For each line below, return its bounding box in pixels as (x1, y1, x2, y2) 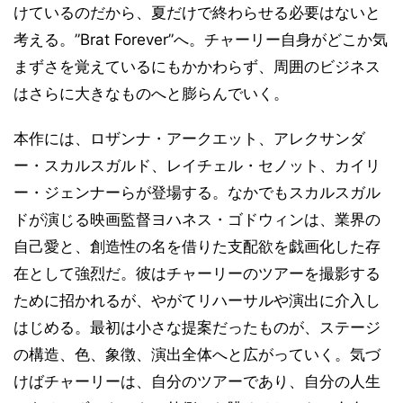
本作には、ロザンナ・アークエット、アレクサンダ (13, 130, 365, 148)
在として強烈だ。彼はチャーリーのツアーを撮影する (13, 264, 381, 283)
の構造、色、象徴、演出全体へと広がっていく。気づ (13, 345, 381, 364)
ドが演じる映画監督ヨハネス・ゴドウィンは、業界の (13, 210, 381, 229)
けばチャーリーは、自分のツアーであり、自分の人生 (13, 372, 381, 391)
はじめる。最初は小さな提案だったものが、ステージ (13, 318, 381, 337)
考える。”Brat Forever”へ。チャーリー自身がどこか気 (13, 31, 388, 49)
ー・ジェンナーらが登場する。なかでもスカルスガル (13, 184, 381, 202)
